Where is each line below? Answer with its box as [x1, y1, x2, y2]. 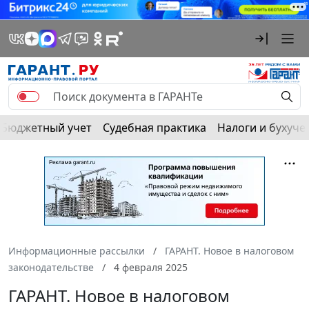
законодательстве [8, 260, 94, 274]
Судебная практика [103, 119, 206, 135]
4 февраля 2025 [111, 260, 188, 274]
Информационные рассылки [8, 243, 145, 257]
